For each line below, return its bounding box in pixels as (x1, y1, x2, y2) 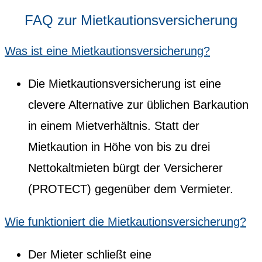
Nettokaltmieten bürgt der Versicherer (28, 161, 223, 174)
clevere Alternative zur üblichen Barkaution (28, 98, 249, 111)
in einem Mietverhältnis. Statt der (28, 119, 199, 132)
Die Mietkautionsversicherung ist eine (28, 77, 221, 90)
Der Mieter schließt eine (28, 247, 151, 261)
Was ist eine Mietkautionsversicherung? (5, 44, 210, 57)
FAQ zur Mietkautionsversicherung (25, 12, 237, 29)
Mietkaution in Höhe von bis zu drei (28, 140, 210, 153)
